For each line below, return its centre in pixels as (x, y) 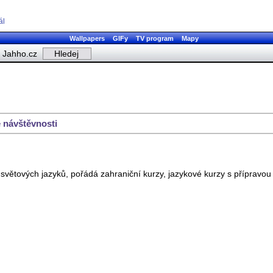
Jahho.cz (20, 54)
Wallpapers (87, 38)
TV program (154, 38)
